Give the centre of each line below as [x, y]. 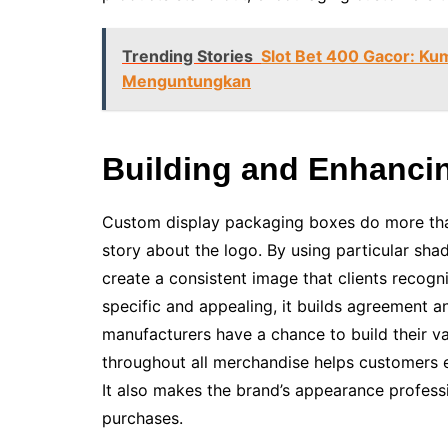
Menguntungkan [186, 81]
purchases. [142, 418]
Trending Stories [187, 56]
